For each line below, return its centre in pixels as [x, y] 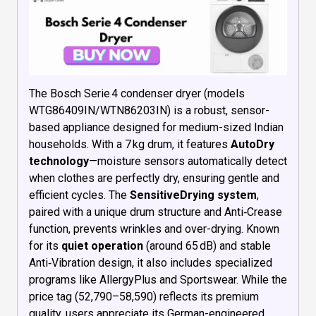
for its [45, 245]
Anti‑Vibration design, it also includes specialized [151, 262]
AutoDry [253, 144]
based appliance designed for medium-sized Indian [156, 127]
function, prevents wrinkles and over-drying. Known [154, 229]
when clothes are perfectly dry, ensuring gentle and [154, 178]
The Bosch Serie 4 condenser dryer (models [137, 93]
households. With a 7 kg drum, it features [130, 144]
